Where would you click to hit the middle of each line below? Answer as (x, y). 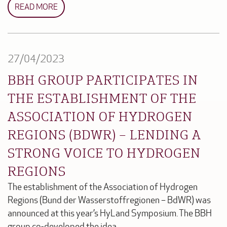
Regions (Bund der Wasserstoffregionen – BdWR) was (109, 200)
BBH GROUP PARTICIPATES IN (103, 79)
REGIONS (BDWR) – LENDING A (104, 134)
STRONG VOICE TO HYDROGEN (104, 152)
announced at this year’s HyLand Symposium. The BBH (110, 213)
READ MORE (36, 7)
